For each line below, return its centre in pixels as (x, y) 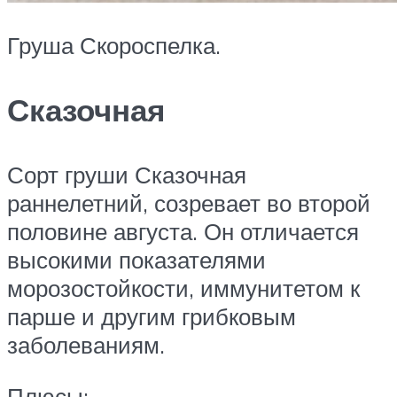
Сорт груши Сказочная (127, 175)
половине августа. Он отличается (183, 232)
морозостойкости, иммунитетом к (183, 288)
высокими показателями (136, 260)
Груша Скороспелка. (114, 45)
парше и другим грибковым (152, 317)
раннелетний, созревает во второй (189, 203)
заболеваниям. (86, 345)
